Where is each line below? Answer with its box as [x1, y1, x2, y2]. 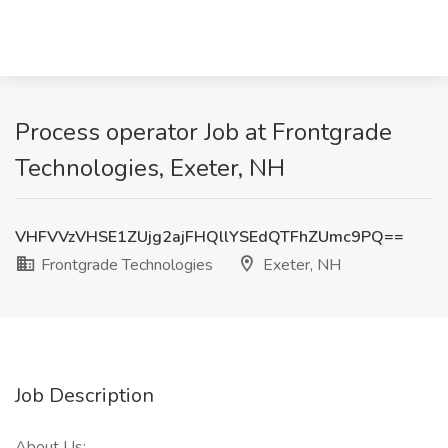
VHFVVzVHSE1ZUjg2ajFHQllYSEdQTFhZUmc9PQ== [15, 226, 404, 248]
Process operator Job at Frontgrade [15, 116, 392, 148]
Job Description [15, 382, 154, 409]
